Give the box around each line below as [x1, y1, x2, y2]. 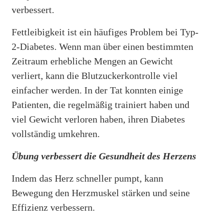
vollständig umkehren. [12, 128, 100, 139]
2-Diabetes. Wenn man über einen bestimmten [12, 41, 193, 52]
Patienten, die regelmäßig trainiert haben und [12, 99, 189, 110]
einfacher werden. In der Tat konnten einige [12, 84, 183, 95]
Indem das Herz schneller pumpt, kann [12, 172, 163, 184]
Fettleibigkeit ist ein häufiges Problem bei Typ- [12, 26, 199, 37]
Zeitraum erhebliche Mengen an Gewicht [12, 55, 173, 66]
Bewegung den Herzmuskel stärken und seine [12, 187, 190, 198]
